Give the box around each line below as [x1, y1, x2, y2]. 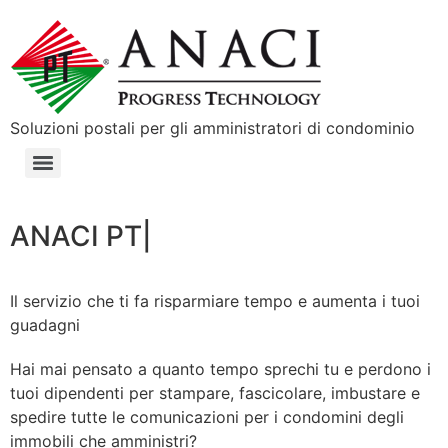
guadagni [10, 315, 80, 335]
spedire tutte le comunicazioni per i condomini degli [10, 407, 404, 427]
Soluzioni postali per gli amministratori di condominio [10, 118, 415, 138]
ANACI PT [10, 219, 142, 253]
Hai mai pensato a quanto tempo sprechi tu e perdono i [10, 359, 431, 379]
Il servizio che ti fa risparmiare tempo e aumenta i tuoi [10, 291, 420, 311]
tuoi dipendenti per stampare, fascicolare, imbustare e [10, 383, 420, 403]
